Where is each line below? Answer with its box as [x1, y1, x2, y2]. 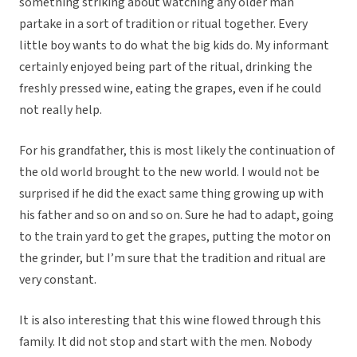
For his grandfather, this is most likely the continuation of [19, 142, 335, 160]
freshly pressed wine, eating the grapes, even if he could [19, 80, 321, 98]
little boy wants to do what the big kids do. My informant [19, 37, 329, 55]
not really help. [19, 101, 102, 120]
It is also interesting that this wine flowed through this [19, 312, 321, 330]
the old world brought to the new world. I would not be [19, 163, 320, 182]
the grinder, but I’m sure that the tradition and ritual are [19, 249, 326, 268]
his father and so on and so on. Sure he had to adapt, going [19, 206, 334, 225]
